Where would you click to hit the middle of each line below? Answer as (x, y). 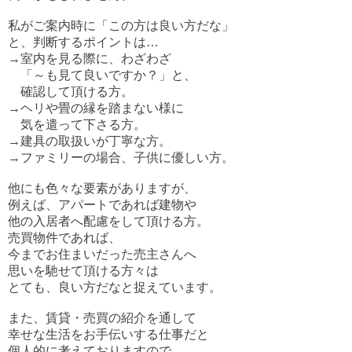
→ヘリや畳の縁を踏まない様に (96, 108)
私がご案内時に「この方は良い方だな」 (121, 26)
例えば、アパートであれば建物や (102, 205)
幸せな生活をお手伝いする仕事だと (108, 335)
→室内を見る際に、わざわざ (90, 59)
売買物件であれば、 (64, 238)
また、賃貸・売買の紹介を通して (102, 318)
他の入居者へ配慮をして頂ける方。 (108, 222)
